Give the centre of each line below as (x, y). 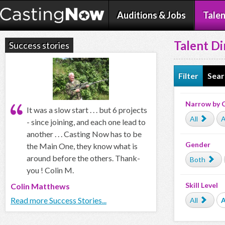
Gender (198, 144)
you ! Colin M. (50, 170)
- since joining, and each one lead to (86, 122)
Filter (188, 76)
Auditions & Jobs (151, 15)
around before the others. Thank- (83, 158)
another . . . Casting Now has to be (84, 134)
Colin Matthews (40, 186)
